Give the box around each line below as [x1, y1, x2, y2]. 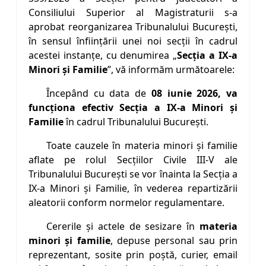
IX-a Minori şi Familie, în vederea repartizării [28, 182, 237, 195]
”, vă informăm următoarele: [107, 63, 235, 77]
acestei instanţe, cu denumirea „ [28, 49, 178, 62]
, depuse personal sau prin [110, 234, 238, 248]
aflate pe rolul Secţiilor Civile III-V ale [28, 153, 237, 167]
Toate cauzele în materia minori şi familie [46, 139, 237, 153]
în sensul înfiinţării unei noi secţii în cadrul [28, 34, 237, 48]
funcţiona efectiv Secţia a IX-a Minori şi [28, 101, 237, 115]
